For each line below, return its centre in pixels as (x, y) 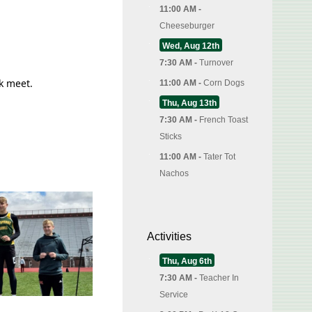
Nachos (174, 173)
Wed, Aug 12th (191, 46)
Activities (169, 236)
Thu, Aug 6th (187, 261)
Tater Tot (219, 157)
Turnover (216, 63)
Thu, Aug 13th (189, 103)
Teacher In (219, 278)
